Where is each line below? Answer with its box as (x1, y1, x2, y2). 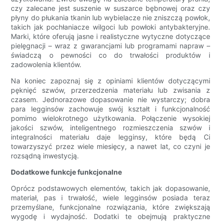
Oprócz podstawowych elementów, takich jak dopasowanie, (11, 184, 210, 193)
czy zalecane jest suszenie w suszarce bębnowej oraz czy (11, 4, 210, 13)
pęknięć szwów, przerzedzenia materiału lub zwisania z (11, 86, 210, 95)
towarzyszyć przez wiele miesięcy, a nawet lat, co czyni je (11, 142, 210, 151)
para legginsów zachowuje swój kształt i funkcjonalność (11, 105, 210, 113)
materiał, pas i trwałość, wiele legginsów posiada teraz (11, 193, 210, 202)
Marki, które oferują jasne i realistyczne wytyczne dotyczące (11, 32, 210, 41)
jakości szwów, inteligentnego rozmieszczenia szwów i (11, 123, 210, 132)
